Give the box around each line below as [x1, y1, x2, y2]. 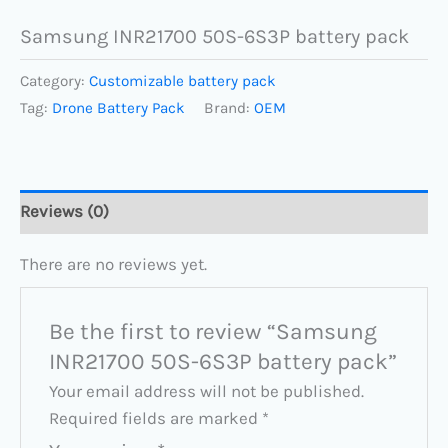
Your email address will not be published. [49, 381, 365, 402]
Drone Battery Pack [52, 98, 185, 117]
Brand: [204, 98, 254, 117]
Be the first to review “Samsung [49, 317, 378, 345]
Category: [20, 71, 89, 90]
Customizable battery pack [89, 71, 276, 90]
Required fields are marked [49, 408, 263, 429]
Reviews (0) [20, 201, 109, 222]
